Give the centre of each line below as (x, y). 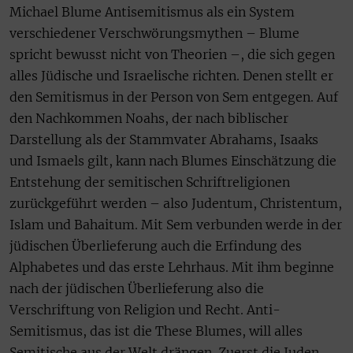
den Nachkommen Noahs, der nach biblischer (149, 119)
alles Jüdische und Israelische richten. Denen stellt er (171, 76)
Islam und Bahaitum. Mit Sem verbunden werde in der (176, 225)
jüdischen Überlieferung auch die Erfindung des (156, 246)
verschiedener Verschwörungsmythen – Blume (154, 33)
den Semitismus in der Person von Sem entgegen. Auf (174, 97)
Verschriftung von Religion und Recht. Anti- (145, 310)
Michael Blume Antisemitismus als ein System (152, 12)
